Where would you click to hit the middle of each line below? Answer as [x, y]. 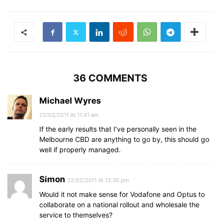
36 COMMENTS [110, 78]
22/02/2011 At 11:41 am [69, 115]
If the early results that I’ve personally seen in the [118, 129]
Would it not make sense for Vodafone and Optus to [122, 194]
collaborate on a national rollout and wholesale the [119, 205]
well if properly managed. [80, 150]
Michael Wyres [70, 101]
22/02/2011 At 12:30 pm [98, 180]
